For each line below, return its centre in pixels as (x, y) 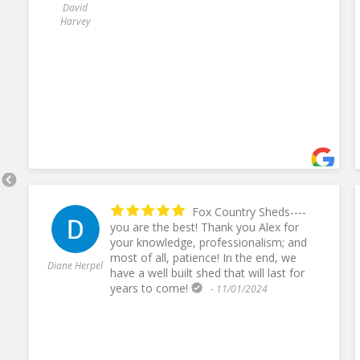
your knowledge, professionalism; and (154, 242)
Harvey (75, 21)
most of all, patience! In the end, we (166, 257)
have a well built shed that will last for (207, 272)
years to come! (149, 288)
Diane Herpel (76, 265)
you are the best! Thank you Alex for (155, 227)
